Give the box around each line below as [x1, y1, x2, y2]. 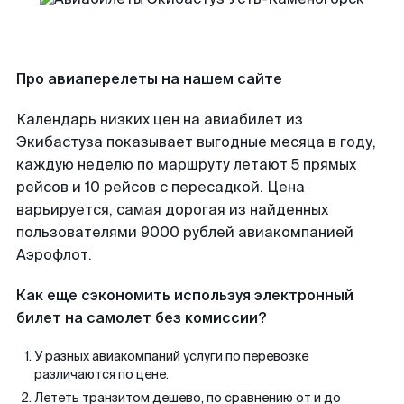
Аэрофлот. [16, 245, 92, 264]
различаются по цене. [34, 366, 169, 382]
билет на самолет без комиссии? [16, 308, 266, 327]
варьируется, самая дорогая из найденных [16, 200, 328, 219]
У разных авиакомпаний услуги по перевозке [34, 348, 308, 364]
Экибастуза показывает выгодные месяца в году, [16, 133, 376, 151]
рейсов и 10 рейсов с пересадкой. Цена [16, 178, 305, 197]
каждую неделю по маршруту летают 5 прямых [16, 155, 356, 174]
